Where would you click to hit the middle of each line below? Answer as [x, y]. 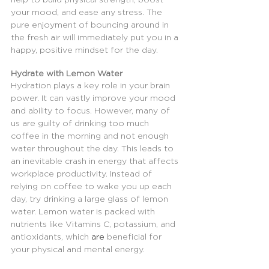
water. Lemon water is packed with [84, 211]
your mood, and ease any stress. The [88, 12]
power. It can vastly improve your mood [94, 98]
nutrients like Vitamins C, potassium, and [94, 224]
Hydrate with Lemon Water [67, 73]
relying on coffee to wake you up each [92, 186]
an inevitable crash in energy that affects [96, 161]
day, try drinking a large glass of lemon [91, 199]
